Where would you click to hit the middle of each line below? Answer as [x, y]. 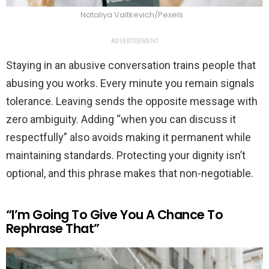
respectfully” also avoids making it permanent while [128, 138]
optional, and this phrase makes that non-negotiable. [130, 174]
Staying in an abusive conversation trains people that [131, 65]
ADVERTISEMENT [134, 41]
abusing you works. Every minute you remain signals [130, 83]
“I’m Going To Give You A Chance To [115, 215]
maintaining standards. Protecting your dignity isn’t [126, 156]
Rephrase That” [53, 229]
